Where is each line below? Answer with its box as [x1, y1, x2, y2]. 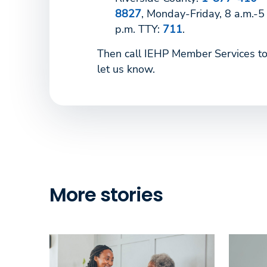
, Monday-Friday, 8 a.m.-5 [141, 6, 265, 21]
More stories [49, 181, 163, 208]
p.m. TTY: [115, 21, 163, 36]
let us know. [97, 61, 155, 76]
